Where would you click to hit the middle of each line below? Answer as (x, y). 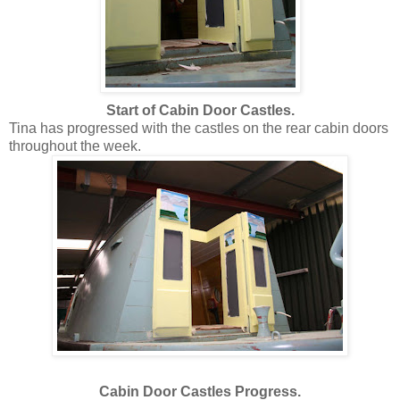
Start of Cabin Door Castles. (200, 110)
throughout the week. (75, 146)
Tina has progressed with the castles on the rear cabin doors (199, 128)
